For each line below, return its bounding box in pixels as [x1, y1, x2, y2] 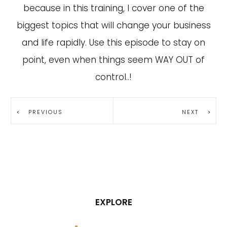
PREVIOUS [28, 107, 63, 116]
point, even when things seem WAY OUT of [22, 54, 205, 66]
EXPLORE [95, 196, 132, 208]
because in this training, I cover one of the [23, 2, 204, 14]
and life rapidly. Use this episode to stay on [22, 36, 205, 49]
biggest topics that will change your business [16, 19, 211, 31]
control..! [95, 71, 132, 83]
